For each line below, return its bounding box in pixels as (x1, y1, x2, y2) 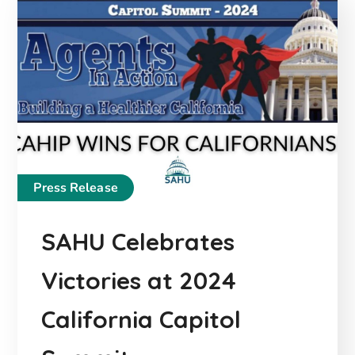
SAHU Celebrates (41, 227, 235, 258)
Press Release (33, 179, 118, 197)
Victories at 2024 (41, 265, 237, 296)
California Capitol (41, 304, 242, 335)
